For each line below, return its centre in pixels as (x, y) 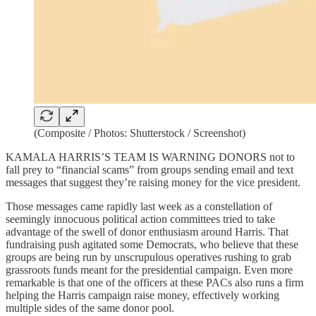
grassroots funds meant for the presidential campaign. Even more (149, 270)
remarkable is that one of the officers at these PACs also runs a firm (154, 282)
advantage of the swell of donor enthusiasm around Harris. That (147, 232)
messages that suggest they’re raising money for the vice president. (153, 182)
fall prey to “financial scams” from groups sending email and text (150, 170)
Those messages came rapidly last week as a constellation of (139, 206)
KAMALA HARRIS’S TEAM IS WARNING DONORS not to (150, 157)
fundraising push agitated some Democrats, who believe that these (152, 244)
